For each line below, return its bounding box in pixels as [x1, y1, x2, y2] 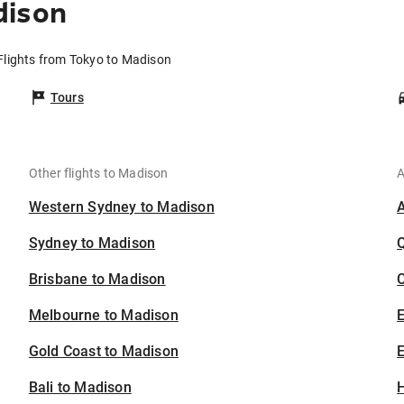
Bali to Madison [28, 379, 132, 397]
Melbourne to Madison [28, 307, 179, 325]
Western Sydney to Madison [28, 198, 215, 216]
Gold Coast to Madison [28, 343, 179, 361]
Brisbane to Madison [28, 271, 166, 289]
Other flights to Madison [28, 166, 169, 181]
